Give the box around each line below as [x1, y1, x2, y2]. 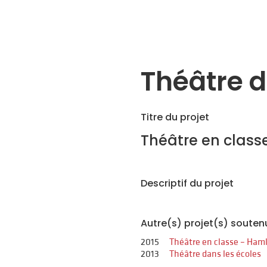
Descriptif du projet [141, 176, 234, 190]
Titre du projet [141, 110, 209, 124]
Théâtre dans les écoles [169, 248, 261, 260]
